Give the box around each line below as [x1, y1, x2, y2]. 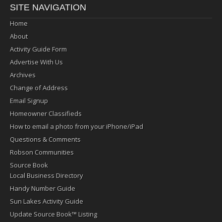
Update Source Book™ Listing [10, 210, 97, 219]
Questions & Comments [10, 135, 81, 144]
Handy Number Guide [10, 184, 75, 193]
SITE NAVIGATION [10, 2, 86, 13]
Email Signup [10, 96, 48, 106]
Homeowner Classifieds [10, 109, 82, 118]
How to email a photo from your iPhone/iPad [10, 122, 143, 131]
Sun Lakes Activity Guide [10, 197, 83, 206]
